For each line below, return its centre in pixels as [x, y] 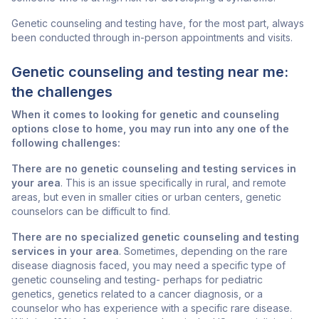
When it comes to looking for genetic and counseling [145, 115]
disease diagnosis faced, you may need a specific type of [148, 266]
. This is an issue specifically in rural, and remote [173, 183]
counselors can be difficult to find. [91, 211]
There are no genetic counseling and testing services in [154, 169]
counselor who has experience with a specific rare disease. [152, 308]
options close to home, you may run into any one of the [150, 129]
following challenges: [66, 143]
